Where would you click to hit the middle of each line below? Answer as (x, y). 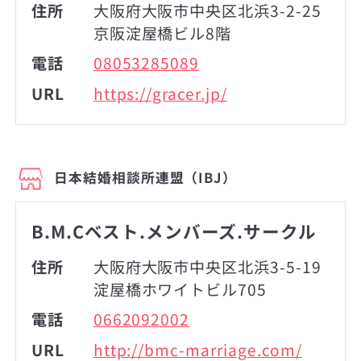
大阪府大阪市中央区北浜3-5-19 (207, 266)
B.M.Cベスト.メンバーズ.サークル (174, 230)
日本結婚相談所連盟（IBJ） (145, 177)
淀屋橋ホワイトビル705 (180, 289)
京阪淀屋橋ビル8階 (162, 33)
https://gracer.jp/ (160, 93)
